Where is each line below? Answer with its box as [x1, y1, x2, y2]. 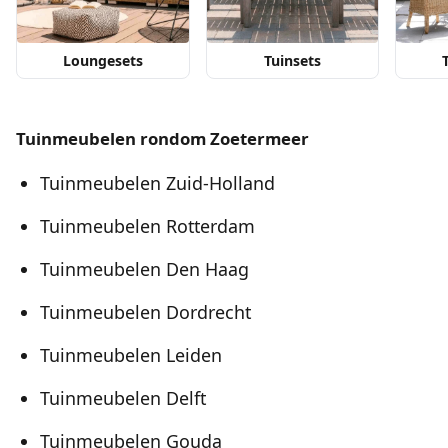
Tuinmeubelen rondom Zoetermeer [16, 127, 309, 151]
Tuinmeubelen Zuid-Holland [40, 171, 275, 196]
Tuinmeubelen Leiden [40, 343, 222, 368]
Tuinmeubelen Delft [40, 386, 206, 411]
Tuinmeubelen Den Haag [40, 257, 249, 282]
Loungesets [62, 51, 143, 71]
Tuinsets [264, 51, 322, 71]
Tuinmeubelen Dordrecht [40, 300, 251, 325]
